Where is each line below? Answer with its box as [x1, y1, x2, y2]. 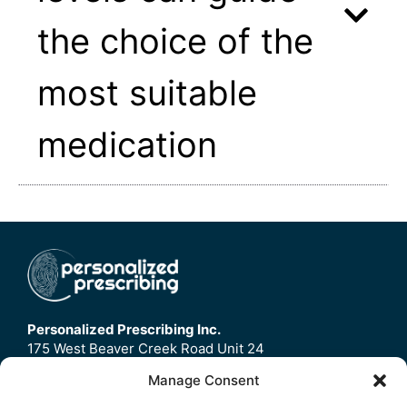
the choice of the [37, 20, 313, 62]
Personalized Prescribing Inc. [27, 321, 221, 338]
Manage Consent [147, 372, 260, 389]
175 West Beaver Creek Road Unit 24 [27, 340, 264, 357]
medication [37, 124, 217, 165]
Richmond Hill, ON [27, 359, 144, 376]
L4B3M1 [27, 378, 80, 395]
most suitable [37, 72, 257, 114]
